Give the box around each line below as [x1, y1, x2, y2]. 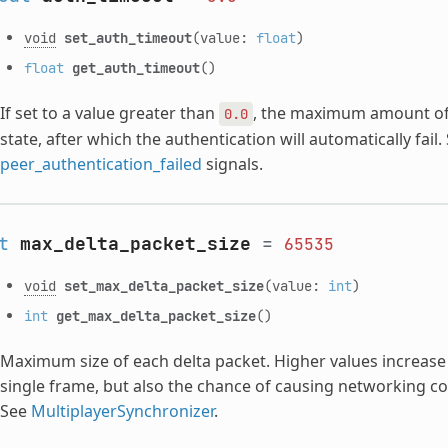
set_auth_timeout [63, 27, 192, 47]
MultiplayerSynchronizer [30, 399, 214, 422]
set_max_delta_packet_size [63, 275, 264, 295]
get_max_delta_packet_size [55, 305, 256, 325]
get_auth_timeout [71, 57, 200, 77]
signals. [201, 152, 263, 175]
